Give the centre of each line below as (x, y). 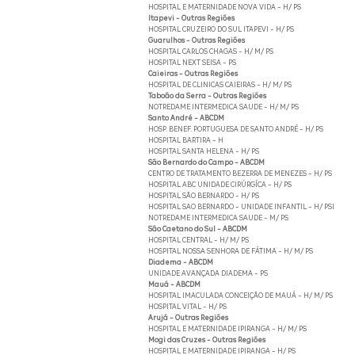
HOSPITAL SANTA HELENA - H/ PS (203, 152)
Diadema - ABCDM (180, 263)
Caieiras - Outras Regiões (193, 74)
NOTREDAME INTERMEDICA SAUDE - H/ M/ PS (223, 107)
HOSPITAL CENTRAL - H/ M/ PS (198, 240)
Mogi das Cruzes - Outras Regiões (206, 340)
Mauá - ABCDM (174, 285)
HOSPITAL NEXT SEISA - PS (192, 63)
